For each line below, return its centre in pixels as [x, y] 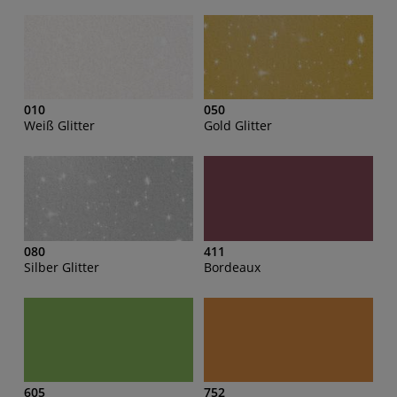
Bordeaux [232, 267]
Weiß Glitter [59, 126]
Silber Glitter [62, 267]
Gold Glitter [238, 126]
